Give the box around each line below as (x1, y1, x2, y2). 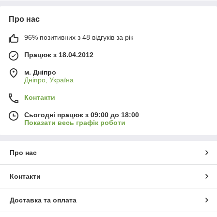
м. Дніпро (24, 68, 56, 77)
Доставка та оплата (10, 196, 77, 204)
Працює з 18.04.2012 (24, 51, 93, 59)
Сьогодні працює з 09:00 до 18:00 (24, 111, 139, 119)
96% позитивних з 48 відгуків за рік (24, 33, 133, 42)
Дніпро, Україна (24, 76, 74, 84)
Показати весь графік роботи (24, 119, 125, 127)
